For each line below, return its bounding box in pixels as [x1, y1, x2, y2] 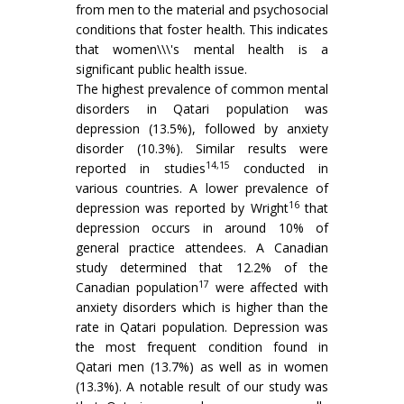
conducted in [229, 160, 328, 178]
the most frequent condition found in [76, 338, 328, 356]
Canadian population [76, 279, 198, 297]
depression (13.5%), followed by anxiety [76, 120, 328, 138]
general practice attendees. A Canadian [76, 239, 328, 257]
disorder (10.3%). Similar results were [76, 140, 328, 158]
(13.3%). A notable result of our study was [76, 378, 328, 396]
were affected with [208, 279, 328, 297]
